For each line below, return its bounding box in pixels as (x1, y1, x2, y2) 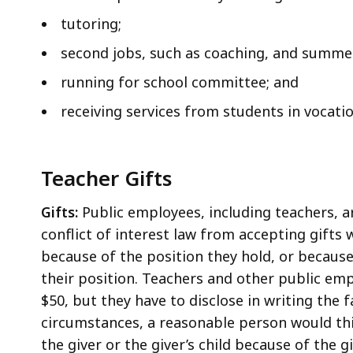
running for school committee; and (61, 72, 299, 91)
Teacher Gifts (41, 163, 172, 192)
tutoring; (61, 13, 121, 33)
